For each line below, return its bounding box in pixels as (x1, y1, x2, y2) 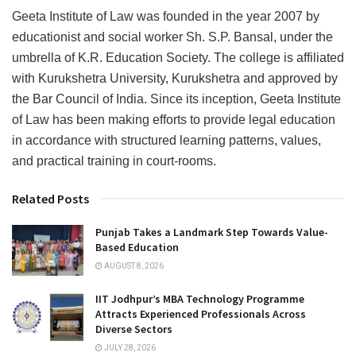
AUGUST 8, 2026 (103, 261, 164, 270)
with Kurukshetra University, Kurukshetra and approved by (12, 71, 338, 85)
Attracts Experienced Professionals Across (95, 307, 306, 322)
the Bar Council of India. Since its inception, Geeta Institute (12, 91, 341, 106)
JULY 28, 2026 (103, 343, 156, 353)
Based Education (95, 239, 179, 254)
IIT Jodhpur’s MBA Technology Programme (95, 292, 304, 307)
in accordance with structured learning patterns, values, (12, 133, 321, 147)
